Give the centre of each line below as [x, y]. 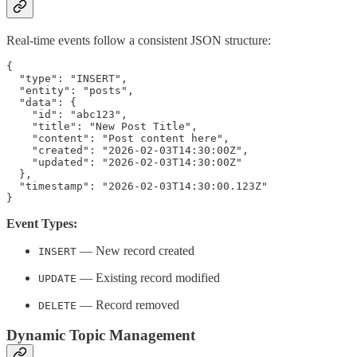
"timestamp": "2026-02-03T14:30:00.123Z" [137, 186]
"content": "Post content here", [118, 138]
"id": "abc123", [67, 114]
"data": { [41, 102]
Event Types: [42, 223]
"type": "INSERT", [67, 78]
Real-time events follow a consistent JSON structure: [139, 40]
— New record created [135, 250]
